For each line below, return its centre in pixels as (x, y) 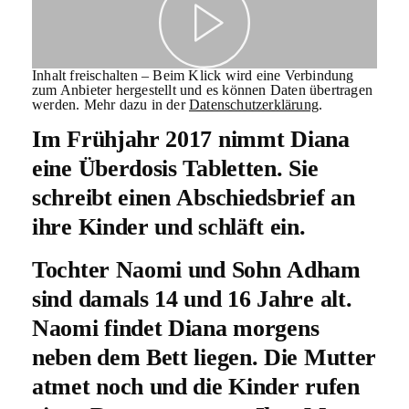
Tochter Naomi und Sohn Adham (196, 269)
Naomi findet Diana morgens (176, 328)
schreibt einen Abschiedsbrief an (194, 198)
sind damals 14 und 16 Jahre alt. (192, 299)
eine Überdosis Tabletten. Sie (175, 169)
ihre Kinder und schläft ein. (169, 227)
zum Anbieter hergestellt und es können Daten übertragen (203, 90)
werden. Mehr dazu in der (110, 105)
